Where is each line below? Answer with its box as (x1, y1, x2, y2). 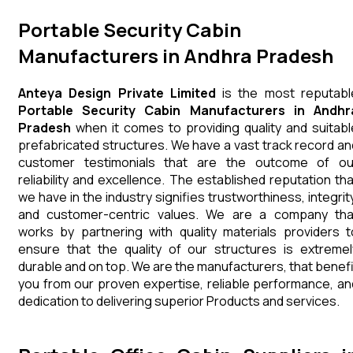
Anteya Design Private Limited (18, 84, 216, 102)
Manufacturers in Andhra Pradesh (18, 42, 333, 69)
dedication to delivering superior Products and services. (18, 292, 342, 310)
